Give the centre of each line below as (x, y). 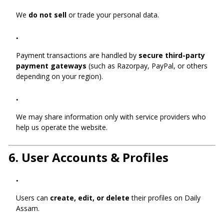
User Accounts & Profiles (95, 157)
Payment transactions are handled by (77, 55)
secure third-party (172, 55)
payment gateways (51, 66)
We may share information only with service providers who (111, 117)
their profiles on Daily (165, 198)
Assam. (28, 208)
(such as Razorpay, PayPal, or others (147, 66)
